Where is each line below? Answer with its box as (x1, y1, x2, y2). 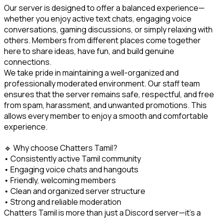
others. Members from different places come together (4, 34, 202, 46)
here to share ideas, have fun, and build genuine (4, 45, 176, 56)
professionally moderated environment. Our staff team (4, 78, 201, 89)
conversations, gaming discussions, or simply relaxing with (4, 24, 214, 35)
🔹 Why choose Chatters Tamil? (4, 142, 117, 153)
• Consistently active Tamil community (4, 153, 141, 164)
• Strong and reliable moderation (4, 196, 121, 207)
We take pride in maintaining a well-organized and (4, 67, 180, 78)
